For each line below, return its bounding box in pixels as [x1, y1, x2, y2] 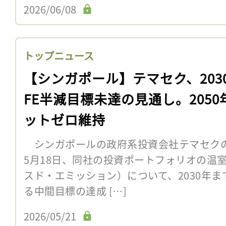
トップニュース [24, 48, 94, 63]
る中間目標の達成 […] [24, 183, 127, 198]
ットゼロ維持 [24, 109, 105, 129]
